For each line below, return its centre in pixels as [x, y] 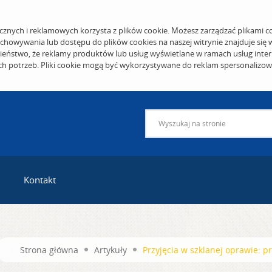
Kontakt [40, 180]
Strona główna [49, 250]
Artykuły [110, 250]
